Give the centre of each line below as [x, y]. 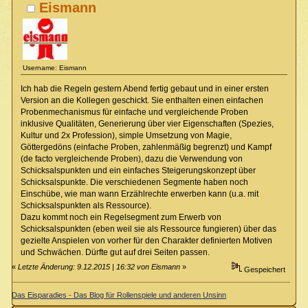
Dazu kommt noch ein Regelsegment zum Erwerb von [121, 218]
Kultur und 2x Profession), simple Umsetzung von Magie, [126, 136]
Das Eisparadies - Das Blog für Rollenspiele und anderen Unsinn [119, 295]
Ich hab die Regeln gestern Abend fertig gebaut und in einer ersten [144, 89]
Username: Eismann [55, 67]
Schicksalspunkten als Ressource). [86, 206]
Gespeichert [263, 269]
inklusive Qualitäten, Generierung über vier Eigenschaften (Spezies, [147, 124]
